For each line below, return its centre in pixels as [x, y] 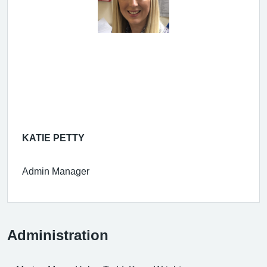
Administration [58, 235]
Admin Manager [56, 171]
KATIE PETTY [53, 137]
